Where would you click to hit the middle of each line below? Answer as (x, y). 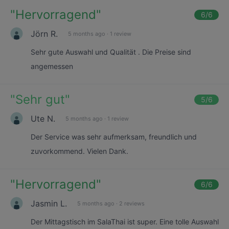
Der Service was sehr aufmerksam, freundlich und (114, 137)
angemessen (52, 66)
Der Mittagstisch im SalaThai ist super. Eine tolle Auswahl (125, 222)
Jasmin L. (49, 203)
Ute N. (43, 118)
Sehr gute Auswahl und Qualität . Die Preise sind (111, 52)
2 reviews (132, 203)
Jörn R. (44, 33)
